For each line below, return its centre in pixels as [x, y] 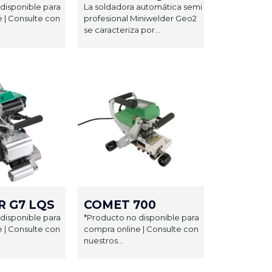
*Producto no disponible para [141, 217]
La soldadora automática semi [143, 6]
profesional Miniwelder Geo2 [140, 18]
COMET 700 [120, 205]
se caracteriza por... [122, 29]
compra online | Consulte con [141, 229]
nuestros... [104, 240]
